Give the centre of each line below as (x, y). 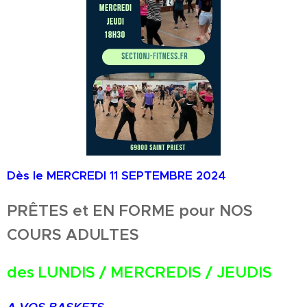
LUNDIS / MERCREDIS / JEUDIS (155, 272)
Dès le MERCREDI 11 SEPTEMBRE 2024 (116, 175)
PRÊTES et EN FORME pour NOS (130, 210)
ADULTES (102, 234)
